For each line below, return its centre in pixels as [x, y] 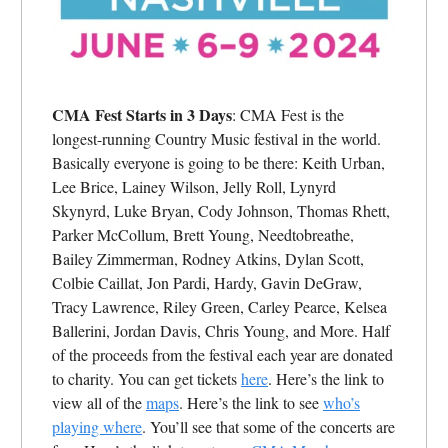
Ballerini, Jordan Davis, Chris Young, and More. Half [221, 330]
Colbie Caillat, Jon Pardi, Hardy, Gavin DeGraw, [207, 282]
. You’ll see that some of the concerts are [268, 426]
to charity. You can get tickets [146, 378]
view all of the [99, 402]
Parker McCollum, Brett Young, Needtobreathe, [203, 234]
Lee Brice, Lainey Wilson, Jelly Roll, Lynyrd [194, 186]
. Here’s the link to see [251, 402]
